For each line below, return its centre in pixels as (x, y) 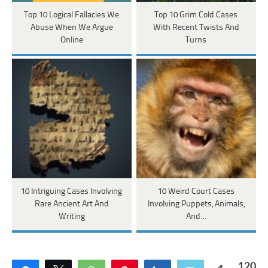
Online (71, 40)
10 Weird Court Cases (196, 191)
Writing (71, 217)
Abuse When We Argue (71, 28)
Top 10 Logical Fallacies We (72, 15)
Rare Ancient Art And (71, 204)
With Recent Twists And (196, 28)
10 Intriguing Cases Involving (72, 191)
